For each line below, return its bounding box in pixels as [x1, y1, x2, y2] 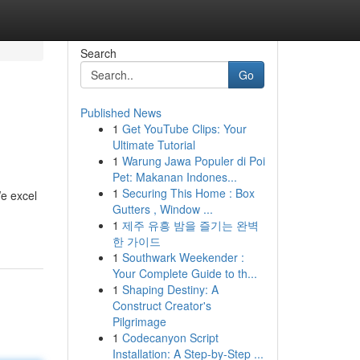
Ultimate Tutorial [112, 137, 195, 153]
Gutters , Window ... [112, 201, 213, 217]
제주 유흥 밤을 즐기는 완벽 [121, 217, 259, 233]
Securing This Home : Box [121, 185, 255, 201]
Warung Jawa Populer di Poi [121, 153, 265, 169]
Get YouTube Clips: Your [121, 121, 247, 137]
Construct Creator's [112, 297, 211, 313]
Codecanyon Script [121, 329, 219, 346]
